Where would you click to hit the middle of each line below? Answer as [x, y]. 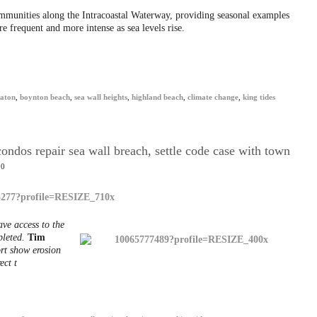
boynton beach [45, 97]
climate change [213, 97]
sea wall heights [101, 97]
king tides [259, 97]
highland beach [157, 97]
